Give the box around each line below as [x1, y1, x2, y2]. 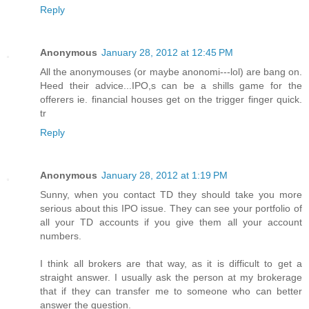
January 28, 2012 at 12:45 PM [101, 47, 233, 59]
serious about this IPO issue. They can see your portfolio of [40, 203, 302, 215]
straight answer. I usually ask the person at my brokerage [40, 272, 302, 283]
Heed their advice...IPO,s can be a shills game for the [40, 80, 302, 92]
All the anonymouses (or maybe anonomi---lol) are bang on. [40, 66, 302, 78]
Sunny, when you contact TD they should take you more [40, 189, 302, 201]
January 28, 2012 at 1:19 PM [101, 170, 228, 181]
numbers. [40, 230, 81, 242]
